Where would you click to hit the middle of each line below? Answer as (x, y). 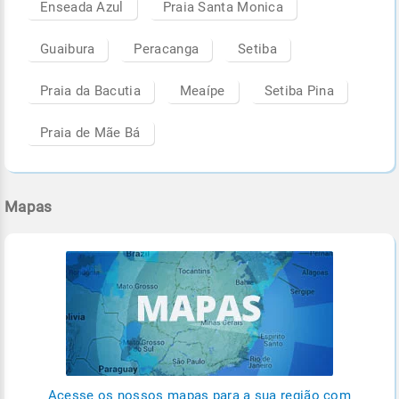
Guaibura (68, 49)
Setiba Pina (299, 90)
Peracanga (167, 49)
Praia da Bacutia (90, 90)
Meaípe (202, 90)
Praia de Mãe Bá (90, 132)
